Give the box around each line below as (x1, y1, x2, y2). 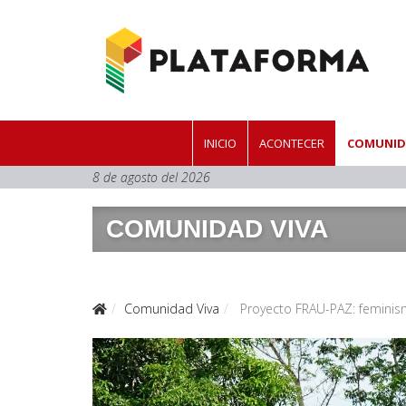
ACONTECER (259, 134, 324, 151)
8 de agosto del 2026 (92, 168, 210, 186)
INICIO (204, 134, 237, 151)
